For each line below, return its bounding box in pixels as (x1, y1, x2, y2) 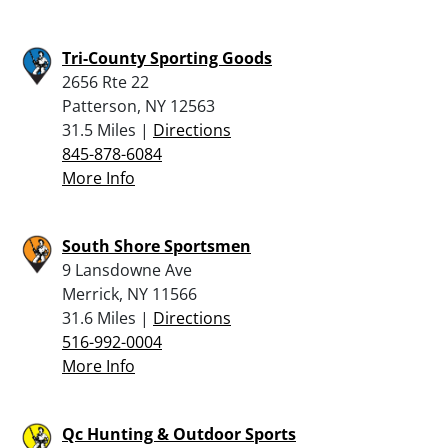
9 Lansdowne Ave (62, 258, 192, 281)
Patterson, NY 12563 (62, 94, 215, 117)
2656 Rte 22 (62, 70, 149, 93)
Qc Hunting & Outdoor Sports (62, 422, 296, 445)
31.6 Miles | (62, 306, 153, 329)
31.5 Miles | (62, 118, 153, 141)
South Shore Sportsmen (62, 234, 251, 257)
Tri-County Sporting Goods (62, 46, 272, 69)
